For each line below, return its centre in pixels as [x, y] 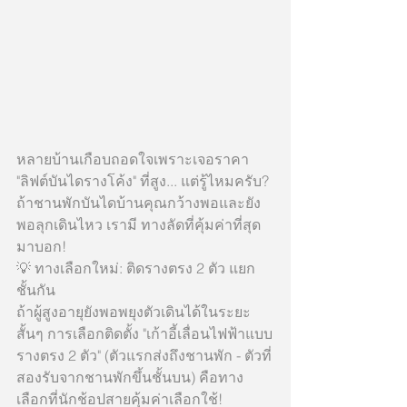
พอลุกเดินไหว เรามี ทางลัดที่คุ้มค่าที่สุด [140, 224]
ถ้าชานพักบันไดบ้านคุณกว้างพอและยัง [139, 203]
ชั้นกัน [36, 290]
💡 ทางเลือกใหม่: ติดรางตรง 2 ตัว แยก [136, 268]
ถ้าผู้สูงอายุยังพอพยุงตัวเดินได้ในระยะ [134, 312]
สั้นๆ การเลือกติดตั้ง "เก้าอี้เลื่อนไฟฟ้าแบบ [144, 333]
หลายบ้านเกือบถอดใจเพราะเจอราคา [134, 159]
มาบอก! [41, 246]
